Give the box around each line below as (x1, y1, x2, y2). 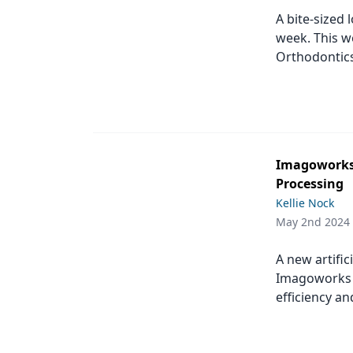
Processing (276, 175, 344, 193)
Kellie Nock (276, 195, 334, 211)
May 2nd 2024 (276, 214, 350, 230)
